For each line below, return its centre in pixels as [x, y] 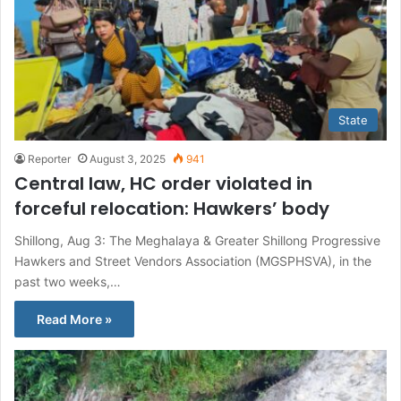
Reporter [49, 159]
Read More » [74, 320]
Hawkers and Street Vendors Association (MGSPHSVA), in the [193, 261]
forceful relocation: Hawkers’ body [172, 209]
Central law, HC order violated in [163, 184]
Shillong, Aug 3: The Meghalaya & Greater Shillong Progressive [197, 241]
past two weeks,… [68, 282]
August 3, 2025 [128, 159]
